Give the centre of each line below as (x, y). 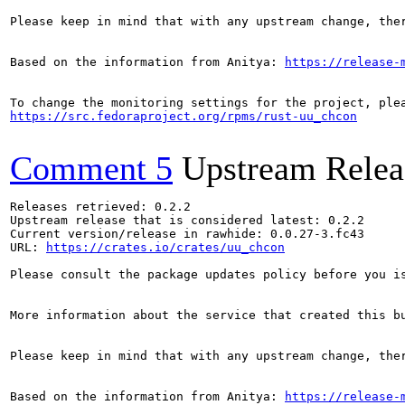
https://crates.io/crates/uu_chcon (165, 247)
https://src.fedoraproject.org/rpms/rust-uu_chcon (184, 116)
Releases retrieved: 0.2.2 (100, 207)
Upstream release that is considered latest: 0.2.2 (187, 220)
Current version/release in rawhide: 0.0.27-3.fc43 (187, 234)
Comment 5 (91, 168)
